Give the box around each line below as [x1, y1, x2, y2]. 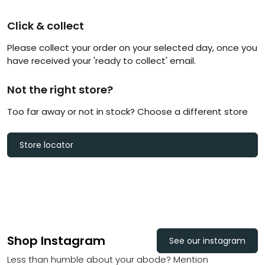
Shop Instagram [7, 232, 105, 249]
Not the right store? [7, 82, 113, 97]
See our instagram [169, 235, 245, 247]
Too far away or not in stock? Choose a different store [7, 105, 248, 118]
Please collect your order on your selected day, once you [7, 41, 257, 54]
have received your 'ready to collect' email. [7, 54, 196, 67]
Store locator [20, 139, 73, 151]
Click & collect [7, 18, 84, 33]
